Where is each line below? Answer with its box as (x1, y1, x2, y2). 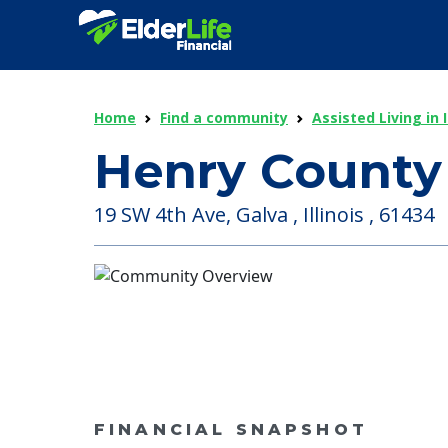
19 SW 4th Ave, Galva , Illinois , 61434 (94, 201, 434, 228)
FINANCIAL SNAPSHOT (94, 420, 368, 439)
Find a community (160, 108, 288, 127)
